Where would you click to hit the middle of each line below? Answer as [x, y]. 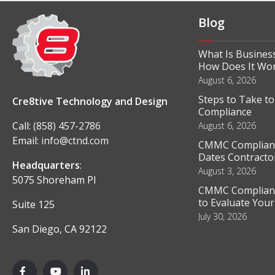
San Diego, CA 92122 [60, 229]
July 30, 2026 [222, 216]
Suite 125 [33, 205]
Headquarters [46, 165]
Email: [27, 141]
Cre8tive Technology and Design [90, 102]
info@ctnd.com [75, 141]
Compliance [225, 112]
